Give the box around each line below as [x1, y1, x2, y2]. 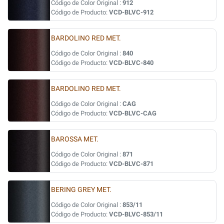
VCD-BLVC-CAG [109, 109, 156, 117]
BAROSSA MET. [51, 135, 98, 143]
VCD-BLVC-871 [109, 160, 153, 167]
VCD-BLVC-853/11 [109, 210, 163, 218]
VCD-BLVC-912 [109, 8, 153, 16]
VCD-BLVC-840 [109, 59, 153, 66]
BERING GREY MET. [51, 185, 111, 194]
